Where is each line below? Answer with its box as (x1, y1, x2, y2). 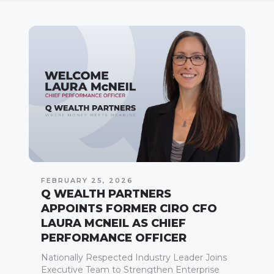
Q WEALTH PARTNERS (41, 187, 172, 201)
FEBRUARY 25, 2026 (41, 176, 134, 185)
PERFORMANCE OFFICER (41, 231, 187, 245)
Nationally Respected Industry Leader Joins (41, 251, 228, 263)
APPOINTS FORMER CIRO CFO (41, 201, 218, 215)
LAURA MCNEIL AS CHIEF (41, 216, 187, 230)
